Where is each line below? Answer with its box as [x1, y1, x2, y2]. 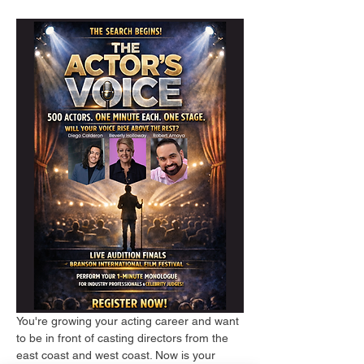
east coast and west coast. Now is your [16, 349, 219, 362]
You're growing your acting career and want [16, 314, 242, 328]
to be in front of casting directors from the [16, 331, 232, 345]
